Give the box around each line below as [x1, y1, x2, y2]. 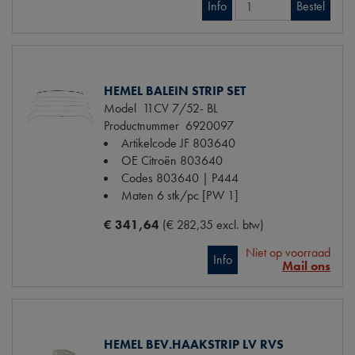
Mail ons [282, 258, 330, 275]
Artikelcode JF [121, 135, 189, 152]
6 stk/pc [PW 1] [157, 187, 239, 204]
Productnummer [104, 117, 179, 135]
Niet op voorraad [246, 244, 330, 261]
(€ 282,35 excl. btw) [162, 216, 264, 234]
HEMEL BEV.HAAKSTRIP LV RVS [104, 336, 284, 353]
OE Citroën [121, 152, 177, 170]
